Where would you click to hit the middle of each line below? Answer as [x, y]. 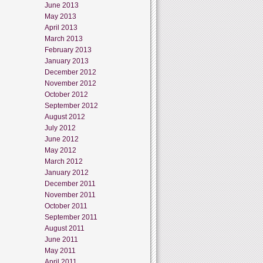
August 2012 [65, 117]
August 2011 [65, 228]
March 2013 [64, 38]
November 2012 [70, 83]
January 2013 [67, 61]
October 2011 [66, 206]
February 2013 [68, 50]
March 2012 [64, 161]
